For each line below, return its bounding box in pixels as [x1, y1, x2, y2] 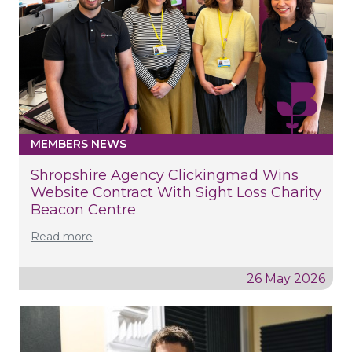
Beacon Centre [31, 200, 136, 218]
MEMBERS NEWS [31, 136, 126, 151]
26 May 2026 [247, 270, 325, 286]
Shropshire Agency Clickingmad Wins [31, 166, 299, 184]
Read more [31, 229, 93, 244]
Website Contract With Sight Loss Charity [31, 183, 321, 201]
